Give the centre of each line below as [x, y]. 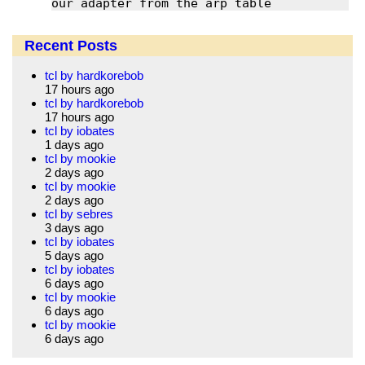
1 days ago [74, 145]
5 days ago [74, 256]
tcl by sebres [79, 214]
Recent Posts [71, 46]
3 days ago [74, 228]
